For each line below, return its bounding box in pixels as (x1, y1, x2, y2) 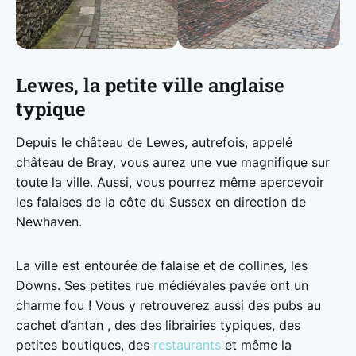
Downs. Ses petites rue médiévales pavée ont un (16, 277, 308, 293)
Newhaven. (16, 213, 82, 230)
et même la (221, 336, 292, 353)
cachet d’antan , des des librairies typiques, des (16, 316, 300, 333)
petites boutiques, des (16, 336, 153, 353)
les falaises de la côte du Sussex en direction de (16, 193, 306, 210)
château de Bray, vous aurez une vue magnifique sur (16, 153, 330, 170)
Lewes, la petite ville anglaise (16, 72, 284, 98)
